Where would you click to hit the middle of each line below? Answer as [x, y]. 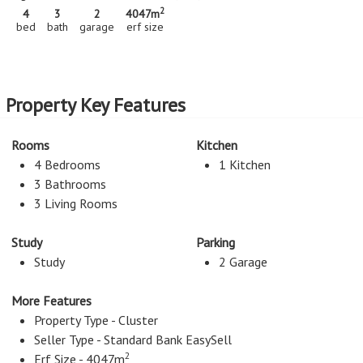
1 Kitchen [244, 164]
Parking [215, 242]
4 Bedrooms [67, 164]
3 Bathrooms [70, 184]
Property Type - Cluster [96, 320]
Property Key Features [96, 105]
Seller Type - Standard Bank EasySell [133, 340]
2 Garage [243, 262]
